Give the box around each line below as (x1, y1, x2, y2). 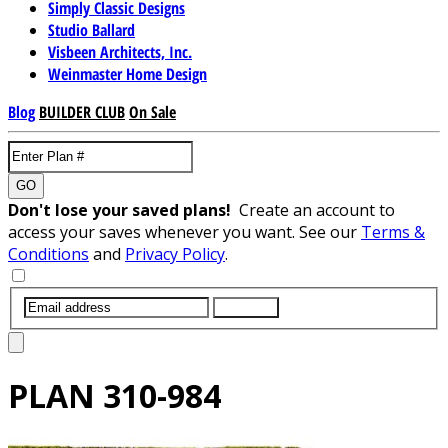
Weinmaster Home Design (48, 62, 207, 85)
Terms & (361, 220, 425, 243)
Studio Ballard (48, 18, 135, 41)
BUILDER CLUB (39, 100, 125, 123)
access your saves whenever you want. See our (8, 220, 361, 243)
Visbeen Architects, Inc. (48, 40, 192, 63)
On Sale (129, 100, 176, 123)
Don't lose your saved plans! (8, 198, 239, 221)
